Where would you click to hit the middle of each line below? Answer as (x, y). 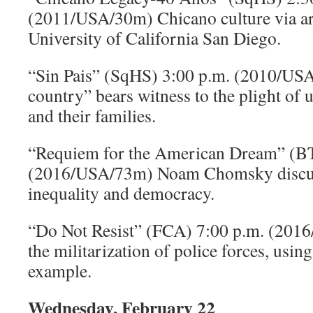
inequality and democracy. (121, 193)
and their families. (92, 115)
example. (60, 270)
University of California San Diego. (154, 38)
